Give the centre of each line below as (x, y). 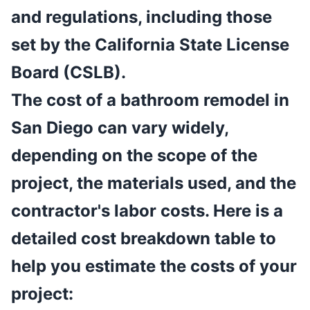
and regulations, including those (142, 17)
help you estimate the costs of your (154, 266)
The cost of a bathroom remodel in (150, 100)
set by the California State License (150, 45)
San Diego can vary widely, (120, 128)
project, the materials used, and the (154, 183)
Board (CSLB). (69, 73)
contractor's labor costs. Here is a (147, 211)
